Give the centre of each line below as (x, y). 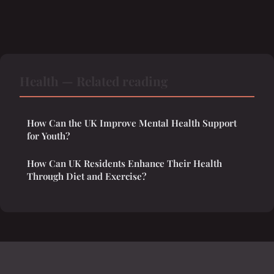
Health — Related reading (94, 81)
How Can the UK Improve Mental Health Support (132, 123)
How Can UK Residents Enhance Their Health (124, 164)
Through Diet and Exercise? (87, 176)
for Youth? (48, 136)
